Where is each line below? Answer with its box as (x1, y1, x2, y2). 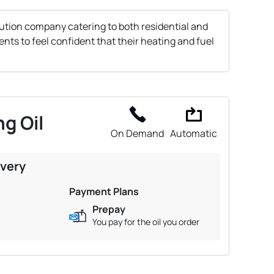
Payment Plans (68, 184, 139, 198)
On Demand (111, 126, 164, 140)
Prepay (92, 202, 125, 216)
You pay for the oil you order (92, 215, 199, 228)
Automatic (170, 126, 217, 140)
